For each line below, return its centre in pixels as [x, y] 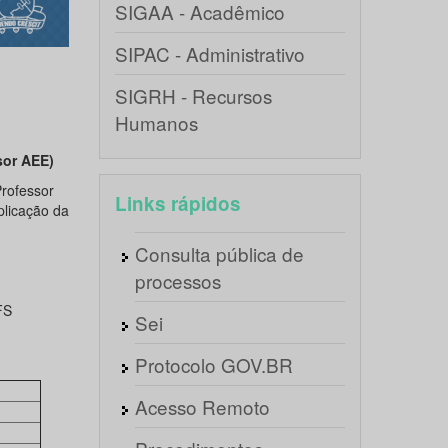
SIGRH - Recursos [193, 95]
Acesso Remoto [202, 406]
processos [177, 280]
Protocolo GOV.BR [213, 364]
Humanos [156, 122]
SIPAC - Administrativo [209, 53]
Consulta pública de [219, 253]
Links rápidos [177, 203]
